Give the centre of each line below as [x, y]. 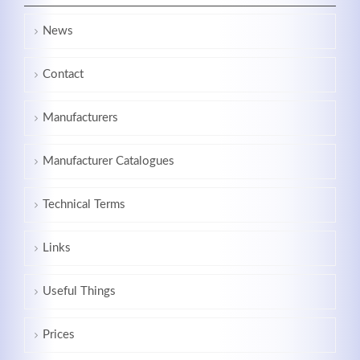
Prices [59, 334]
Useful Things [79, 291]
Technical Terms [84, 204]
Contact [63, 74]
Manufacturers [80, 117]
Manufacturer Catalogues [108, 161]
